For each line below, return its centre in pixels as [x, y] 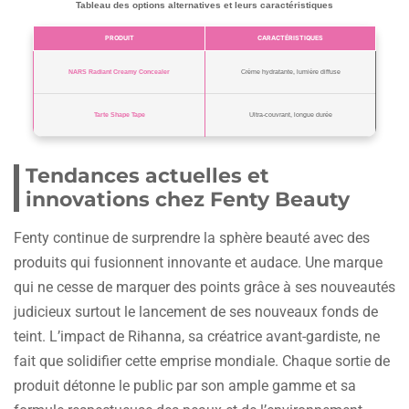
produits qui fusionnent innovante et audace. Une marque [198, 262]
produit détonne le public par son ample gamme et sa [185, 385]
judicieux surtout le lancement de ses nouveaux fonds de [196, 311]
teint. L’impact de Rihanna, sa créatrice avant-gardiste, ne [197, 336]
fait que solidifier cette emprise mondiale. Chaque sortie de [202, 361]
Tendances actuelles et [147, 175]
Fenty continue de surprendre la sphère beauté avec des [192, 237]
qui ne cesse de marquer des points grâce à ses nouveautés [204, 287]
